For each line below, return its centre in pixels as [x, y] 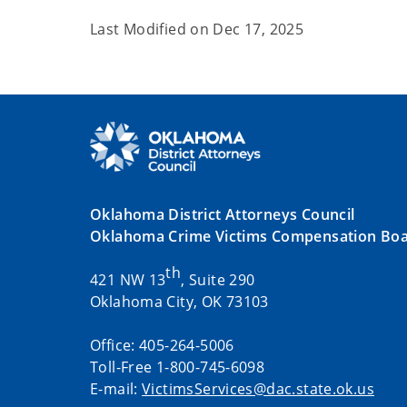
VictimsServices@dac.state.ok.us [258, 388]
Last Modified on [152, 29]
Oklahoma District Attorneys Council [223, 214]
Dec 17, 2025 [258, 29]
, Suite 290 [218, 279]
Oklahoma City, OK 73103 [179, 301]
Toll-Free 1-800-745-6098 [178, 367]
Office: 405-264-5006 [162, 345]
